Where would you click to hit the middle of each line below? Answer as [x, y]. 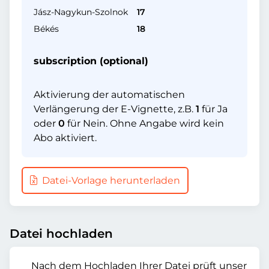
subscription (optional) [91, 61]
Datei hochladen [61, 234]
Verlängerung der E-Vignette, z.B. [115, 109]
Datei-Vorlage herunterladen [110, 180]
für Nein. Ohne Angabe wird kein [144, 123]
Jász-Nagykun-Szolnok [81, 12]
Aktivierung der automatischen [109, 95]
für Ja [213, 109]
